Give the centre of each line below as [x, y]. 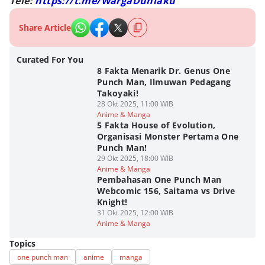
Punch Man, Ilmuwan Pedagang [164, 82]
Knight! [112, 202]
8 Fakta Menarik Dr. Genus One [164, 71]
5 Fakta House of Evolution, [156, 125]
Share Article [45, 28]
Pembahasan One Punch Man [159, 180]
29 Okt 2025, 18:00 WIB [135, 158]
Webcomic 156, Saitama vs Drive [166, 191]
